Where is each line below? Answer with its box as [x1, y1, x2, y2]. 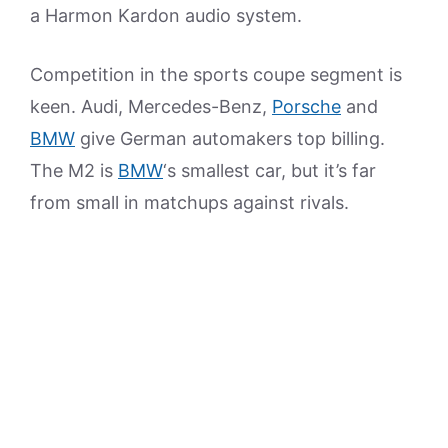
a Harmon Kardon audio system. [30, 5, 302, 27]
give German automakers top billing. [75, 128, 385, 150]
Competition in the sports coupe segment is [30, 64, 402, 86]
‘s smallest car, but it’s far [163, 160, 376, 182]
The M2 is [30, 160, 118, 182]
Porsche [272, 96, 341, 118]
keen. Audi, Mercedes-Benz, [30, 96, 272, 118]
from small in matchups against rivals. [30, 192, 349, 214]
